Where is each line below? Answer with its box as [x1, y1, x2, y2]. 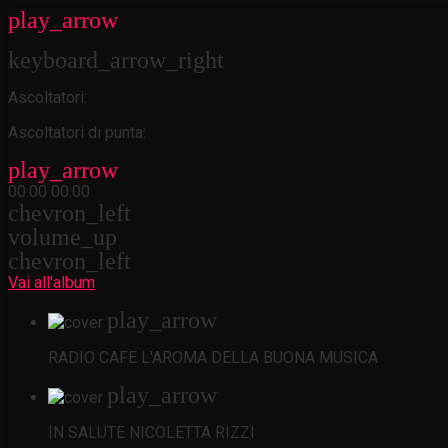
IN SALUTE [48, 423, 125, 442]
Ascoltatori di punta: [8, 123, 146, 142]
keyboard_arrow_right [8, 47, 224, 73]
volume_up [8, 224, 117, 250]
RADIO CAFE [48, 348, 137, 367]
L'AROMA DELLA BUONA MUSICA [141, 348, 378, 367]
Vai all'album [8, 273, 95, 292]
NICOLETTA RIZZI [129, 423, 255, 442]
